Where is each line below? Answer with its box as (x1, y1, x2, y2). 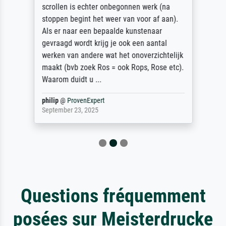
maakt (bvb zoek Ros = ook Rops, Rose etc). (41, 63, 184, 73)
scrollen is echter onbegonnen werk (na (41, 2, 170, 12)
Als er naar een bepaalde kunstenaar (41, 26, 162, 36)
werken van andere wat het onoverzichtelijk (41, 50, 183, 61)
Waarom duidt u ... (41, 75, 101, 85)
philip (41, 96, 59, 105)
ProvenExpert (67, 96, 104, 105)
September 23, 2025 (41, 106, 98, 115)
